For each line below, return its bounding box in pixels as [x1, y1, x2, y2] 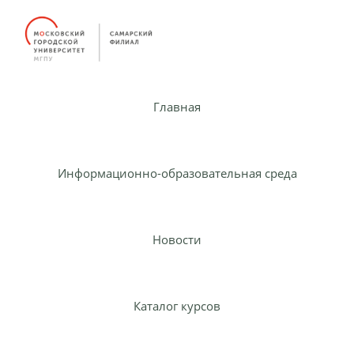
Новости [153, 231, 201, 247]
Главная [153, 98, 201, 115]
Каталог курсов [134, 297, 220, 314]
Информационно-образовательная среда [57, 164, 297, 181]
